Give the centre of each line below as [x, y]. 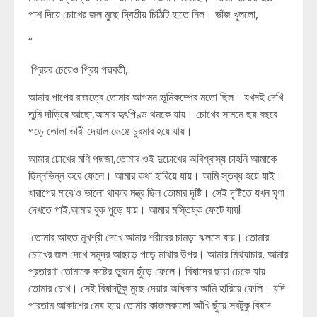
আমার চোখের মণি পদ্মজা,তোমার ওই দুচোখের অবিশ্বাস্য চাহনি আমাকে [152, 158]
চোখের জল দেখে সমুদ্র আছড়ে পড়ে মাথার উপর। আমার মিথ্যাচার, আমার [158, 254]
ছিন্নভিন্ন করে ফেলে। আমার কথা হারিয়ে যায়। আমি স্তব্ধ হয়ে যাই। [155, 175]
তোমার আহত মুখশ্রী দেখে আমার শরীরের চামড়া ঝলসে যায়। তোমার [149, 237]
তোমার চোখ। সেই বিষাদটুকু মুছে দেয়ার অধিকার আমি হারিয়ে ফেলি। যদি [157, 288]
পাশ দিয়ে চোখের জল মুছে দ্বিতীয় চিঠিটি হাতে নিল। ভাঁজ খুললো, [143, 14]
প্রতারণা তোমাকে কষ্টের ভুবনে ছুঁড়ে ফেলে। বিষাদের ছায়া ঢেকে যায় [147, 271]
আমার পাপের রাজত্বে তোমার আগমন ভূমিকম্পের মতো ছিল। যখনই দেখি [156, 97]
